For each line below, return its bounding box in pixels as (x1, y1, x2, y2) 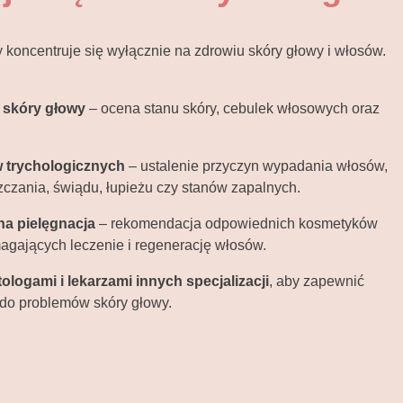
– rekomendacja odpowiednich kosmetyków (94, 216, 378, 231)
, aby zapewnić (268, 273, 364, 289)
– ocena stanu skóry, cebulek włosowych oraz (85, 101, 380, 116)
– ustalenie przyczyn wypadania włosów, (124, 158, 388, 174)
